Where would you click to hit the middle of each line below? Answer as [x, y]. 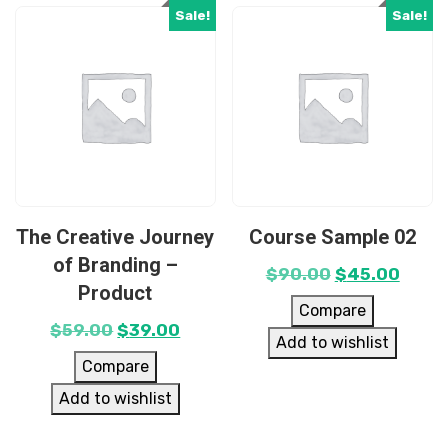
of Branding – [115, 264]
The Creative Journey [115, 236]
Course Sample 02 [333, 236]
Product [115, 292]
